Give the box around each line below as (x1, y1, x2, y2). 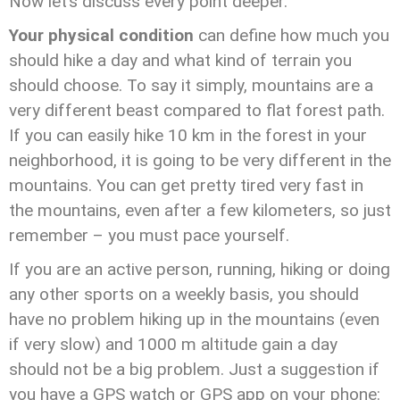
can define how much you (198, 25, 389, 46)
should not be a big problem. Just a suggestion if (9, 359, 379, 379)
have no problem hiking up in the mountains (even (9, 309, 379, 329)
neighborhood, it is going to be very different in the (9, 150, 391, 171)
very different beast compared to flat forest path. (9, 100, 385, 121)
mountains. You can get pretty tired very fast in (9, 175, 363, 196)
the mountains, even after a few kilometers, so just (9, 200, 391, 221)
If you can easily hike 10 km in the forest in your (9, 125, 367, 146)
